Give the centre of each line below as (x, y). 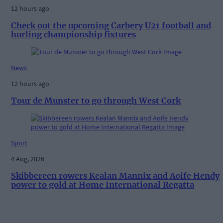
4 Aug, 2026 (28, 159)
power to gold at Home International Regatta (103, 184)
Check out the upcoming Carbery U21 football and (111, 26)
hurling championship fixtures (73, 35)
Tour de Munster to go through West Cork (96, 101)
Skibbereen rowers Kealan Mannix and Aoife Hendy (115, 175)
